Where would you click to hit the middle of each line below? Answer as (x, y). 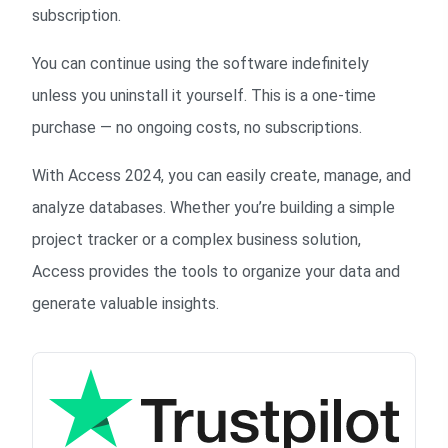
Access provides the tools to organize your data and (216, 271)
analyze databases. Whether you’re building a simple (213, 207)
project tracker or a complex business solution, (196, 239)
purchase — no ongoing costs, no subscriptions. (197, 127)
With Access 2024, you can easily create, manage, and (221, 175)
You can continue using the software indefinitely (200, 63)
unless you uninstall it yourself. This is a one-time (204, 95)
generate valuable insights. (125, 303)
